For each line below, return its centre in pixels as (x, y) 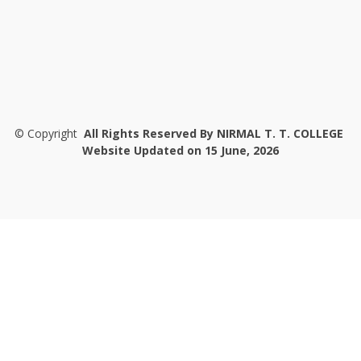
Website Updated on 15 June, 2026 (180, 150)
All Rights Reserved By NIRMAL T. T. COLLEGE (214, 133)
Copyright (52, 133)
